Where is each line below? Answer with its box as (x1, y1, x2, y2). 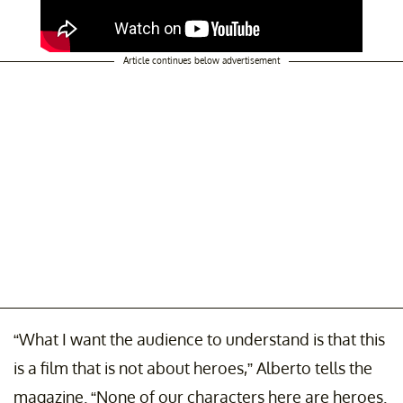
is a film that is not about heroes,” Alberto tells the (13, 357, 372, 378)
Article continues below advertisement (123, 54, 280, 66)
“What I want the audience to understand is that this (13, 328, 385, 349)
